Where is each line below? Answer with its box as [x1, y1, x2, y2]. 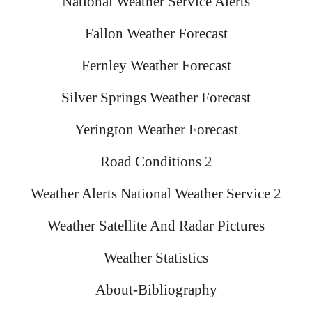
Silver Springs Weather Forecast [61, 89, 251, 106]
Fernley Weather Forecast [81, 57, 231, 74]
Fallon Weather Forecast [84, 25, 228, 42]
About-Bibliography [95, 281, 217, 298]
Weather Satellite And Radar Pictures [47, 217, 265, 234]
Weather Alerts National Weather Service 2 [31, 185, 281, 202]
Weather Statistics [104, 249, 208, 266]
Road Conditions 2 [100, 153, 212, 170]
